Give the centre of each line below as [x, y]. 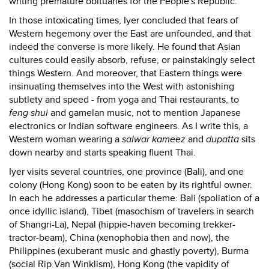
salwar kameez [154, 139]
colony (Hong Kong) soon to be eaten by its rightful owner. [131, 185]
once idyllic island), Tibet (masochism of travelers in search [131, 211]
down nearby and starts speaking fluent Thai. [102, 153]
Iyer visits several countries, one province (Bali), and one [126, 172]
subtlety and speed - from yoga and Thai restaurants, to [124, 100]
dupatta [222, 139]
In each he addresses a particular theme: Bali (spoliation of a [134, 198]
